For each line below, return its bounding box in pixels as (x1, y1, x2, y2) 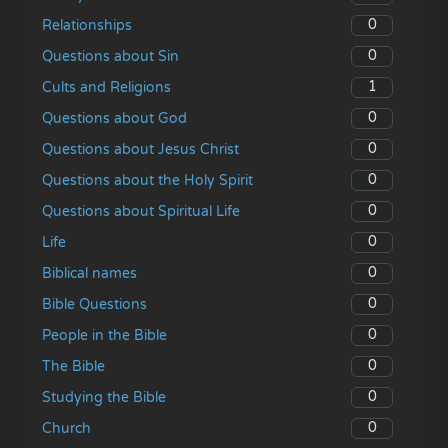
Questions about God (42, 109, 187, 127)
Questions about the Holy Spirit (42, 171, 253, 189)
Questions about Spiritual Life (42, 202, 240, 220)
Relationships (42, 16, 132, 34)
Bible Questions (42, 295, 147, 313)
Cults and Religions (42, 78, 171, 96)
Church (42, 419, 91, 437)
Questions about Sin (42, 47, 179, 65)
